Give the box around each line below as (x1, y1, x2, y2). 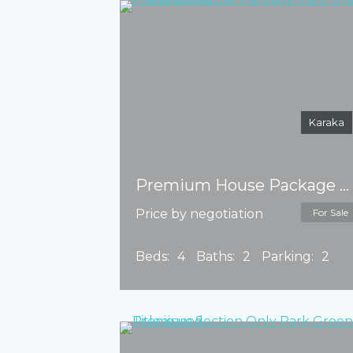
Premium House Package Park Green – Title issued (340, 176, 349, 195)
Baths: (196, 249, 235, 264)
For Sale (313, 206, 349, 218)
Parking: (262, 249, 314, 264)
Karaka (309, 116, 345, 128)
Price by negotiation (136, 206, 263, 221)
